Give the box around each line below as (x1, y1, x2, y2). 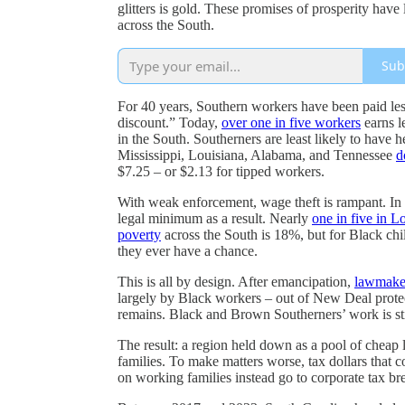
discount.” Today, (118, 114, 221, 130)
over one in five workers (221, 114, 361, 130)
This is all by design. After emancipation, (118, 273, 354, 289)
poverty (118, 226, 161, 242)
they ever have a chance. (118, 242, 258, 259)
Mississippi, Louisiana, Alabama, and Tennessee (118, 146, 396, 163)
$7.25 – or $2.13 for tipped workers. (118, 163, 325, 179)
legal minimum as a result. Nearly (118, 210, 312, 226)
